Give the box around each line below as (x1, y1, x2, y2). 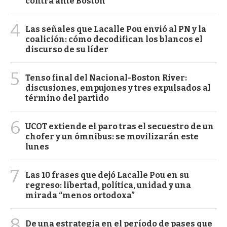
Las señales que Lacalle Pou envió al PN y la (25, 24, 206, 34)
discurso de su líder (25, 44, 108, 54)
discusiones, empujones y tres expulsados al (25, 83, 211, 93)
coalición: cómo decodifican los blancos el (25, 34, 203, 44)
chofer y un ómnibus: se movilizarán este (25, 131, 199, 141)
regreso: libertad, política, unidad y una (25, 180, 191, 190)
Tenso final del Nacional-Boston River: (25, 72, 187, 83)
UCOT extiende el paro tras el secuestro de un (25, 121, 214, 131)
